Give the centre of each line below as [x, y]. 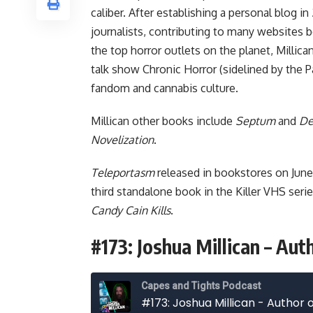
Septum [255, 121]
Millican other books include [163, 121]
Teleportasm [123, 172]
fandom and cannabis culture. [165, 88]
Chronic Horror [180, 69]
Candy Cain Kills [131, 210]
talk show [117, 69]
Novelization [122, 139]
